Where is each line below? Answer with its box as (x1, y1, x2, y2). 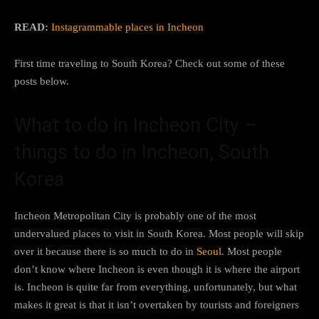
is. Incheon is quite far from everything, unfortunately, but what (14, 281, 297, 293)
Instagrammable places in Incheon (51, 21, 204, 33)
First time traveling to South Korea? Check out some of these (14, 57, 285, 69)
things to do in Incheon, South (14, 140, 269, 164)
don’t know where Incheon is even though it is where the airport (14, 263, 300, 275)
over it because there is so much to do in (14, 245, 197, 257)
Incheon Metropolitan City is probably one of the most (14, 209, 256, 221)
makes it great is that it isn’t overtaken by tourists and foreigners (14, 298, 299, 310)
